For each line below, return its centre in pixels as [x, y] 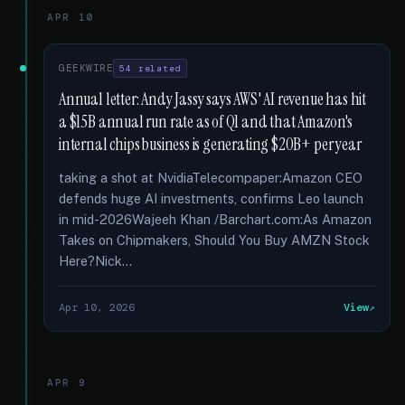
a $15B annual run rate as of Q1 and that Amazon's [206, 122]
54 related [151, 68]
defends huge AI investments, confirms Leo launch [211, 198]
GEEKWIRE [86, 68]
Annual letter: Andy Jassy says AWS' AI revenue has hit [213, 99]
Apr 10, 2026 [97, 307]
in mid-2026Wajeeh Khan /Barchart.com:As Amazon [215, 219]
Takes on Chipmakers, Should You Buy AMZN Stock [214, 240]
